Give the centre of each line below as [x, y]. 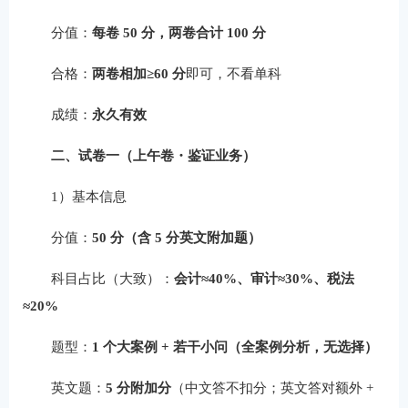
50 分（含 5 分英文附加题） [176, 238]
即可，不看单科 [233, 74]
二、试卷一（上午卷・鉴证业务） [153, 156]
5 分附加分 [138, 388]
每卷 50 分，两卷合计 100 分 [178, 33]
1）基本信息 [88, 197]
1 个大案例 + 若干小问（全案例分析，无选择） [235, 347]
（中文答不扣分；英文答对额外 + [272, 388]
